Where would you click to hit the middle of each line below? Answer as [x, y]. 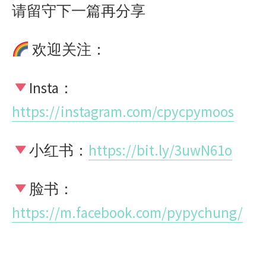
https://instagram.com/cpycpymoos [123, 112]
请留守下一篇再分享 [79, 11]
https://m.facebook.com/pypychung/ [127, 213]
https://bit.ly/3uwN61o [160, 150]
